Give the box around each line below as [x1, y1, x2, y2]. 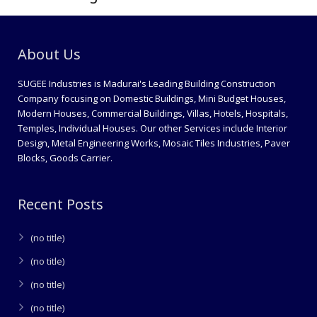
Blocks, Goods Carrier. [18, 151, 113, 164]
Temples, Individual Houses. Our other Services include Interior [18, 121, 287, 134]
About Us [18, 44, 81, 64]
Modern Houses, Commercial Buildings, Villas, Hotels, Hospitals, [18, 106, 288, 120]
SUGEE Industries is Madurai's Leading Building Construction [18, 76, 275, 90]
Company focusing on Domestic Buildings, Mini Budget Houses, [18, 91, 286, 105]
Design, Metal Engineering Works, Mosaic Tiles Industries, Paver [18, 136, 290, 149]
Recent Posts [18, 194, 103, 214]
